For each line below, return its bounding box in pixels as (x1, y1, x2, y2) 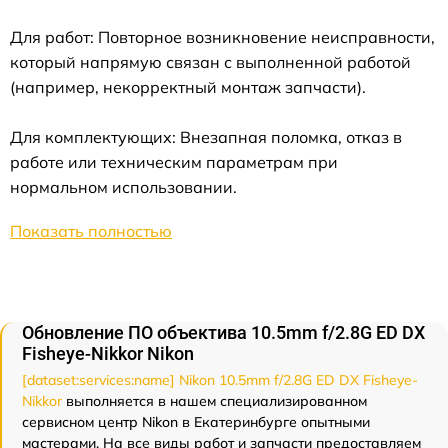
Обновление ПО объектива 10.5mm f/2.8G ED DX (22, 322, 425, 343)
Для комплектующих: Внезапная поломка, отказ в (10, 127, 402, 147)
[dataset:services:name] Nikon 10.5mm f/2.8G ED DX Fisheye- (22, 371, 418, 389)
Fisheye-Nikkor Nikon (22, 343, 194, 364)
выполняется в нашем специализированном (62, 392, 367, 410)
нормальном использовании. (10, 177, 237, 197)
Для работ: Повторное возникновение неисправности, (10, 27, 435, 47)
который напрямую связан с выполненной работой (10, 52, 411, 72)
